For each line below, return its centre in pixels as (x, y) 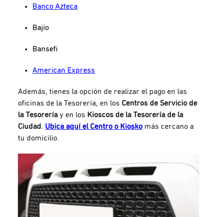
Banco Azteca (55, 7)
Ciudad (30, 127)
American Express (64, 70)
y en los (73, 115)
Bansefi (45, 49)
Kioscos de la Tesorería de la (135, 115)
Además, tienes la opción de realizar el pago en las (103, 92)
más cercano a (168, 127)
